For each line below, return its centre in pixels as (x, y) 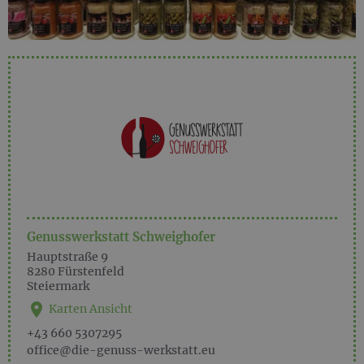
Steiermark (58, 286)
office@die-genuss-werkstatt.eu (121, 350)
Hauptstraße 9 (67, 256)
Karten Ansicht (89, 308)
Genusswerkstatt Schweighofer (121, 237)
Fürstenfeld (91, 271)
